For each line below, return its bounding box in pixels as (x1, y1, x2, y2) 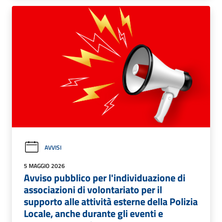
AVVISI (45, 142, 61, 152)
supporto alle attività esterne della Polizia (24, 193, 198, 209)
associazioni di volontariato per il (24, 181, 162, 197)
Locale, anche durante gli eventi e (24, 205, 163, 221)
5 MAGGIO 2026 (24, 161, 65, 170)
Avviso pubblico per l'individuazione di (24, 169, 185, 185)
